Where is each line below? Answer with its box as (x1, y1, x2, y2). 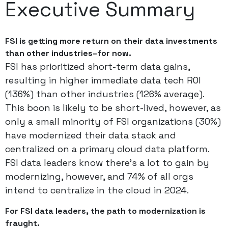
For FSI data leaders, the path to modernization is (5, 206, 206, 216)
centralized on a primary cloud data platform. (5, 143, 209, 155)
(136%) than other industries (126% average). (5, 88, 204, 100)
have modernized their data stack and (5, 129, 176, 141)
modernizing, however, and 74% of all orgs (5, 170, 193, 182)
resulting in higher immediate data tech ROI (5, 74, 201, 86)
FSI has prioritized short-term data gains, (5, 61, 190, 72)
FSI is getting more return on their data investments (5, 36, 217, 46)
